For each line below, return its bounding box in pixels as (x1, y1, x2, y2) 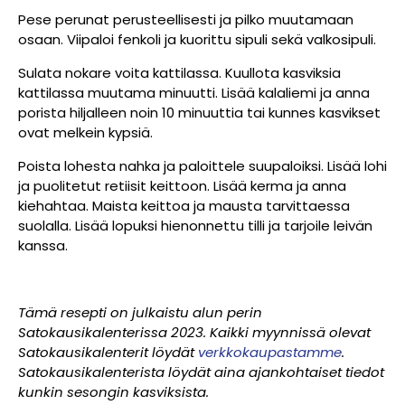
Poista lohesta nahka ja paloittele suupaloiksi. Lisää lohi (18, 155, 387, 175)
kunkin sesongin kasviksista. (18, 381, 209, 401)
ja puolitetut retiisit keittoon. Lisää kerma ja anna (18, 175, 346, 195)
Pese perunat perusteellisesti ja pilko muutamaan (18, 9, 353, 29)
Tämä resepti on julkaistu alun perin (18, 302, 262, 322)
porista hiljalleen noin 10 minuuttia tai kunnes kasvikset (18, 102, 381, 122)
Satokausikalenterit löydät (18, 342, 198, 362)
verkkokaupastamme (198, 342, 342, 362)
